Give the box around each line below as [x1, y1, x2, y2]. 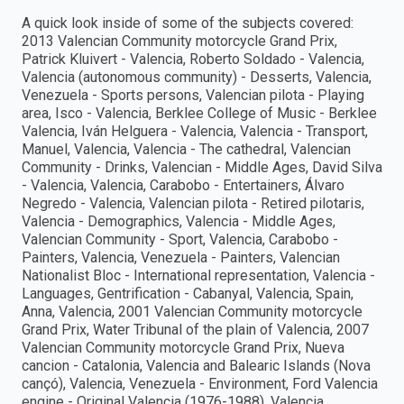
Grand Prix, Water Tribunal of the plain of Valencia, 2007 [22, 321, 369, 339]
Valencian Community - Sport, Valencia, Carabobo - [22, 231, 338, 249]
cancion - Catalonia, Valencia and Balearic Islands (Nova [22, 357, 371, 375]
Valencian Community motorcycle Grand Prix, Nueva [22, 339, 344, 357]
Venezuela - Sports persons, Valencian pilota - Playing [22, 87, 364, 105]
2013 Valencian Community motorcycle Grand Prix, [22, 32, 337, 50]
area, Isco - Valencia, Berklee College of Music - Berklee [22, 105, 377, 123]
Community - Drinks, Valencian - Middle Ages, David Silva [22, 159, 382, 177]
